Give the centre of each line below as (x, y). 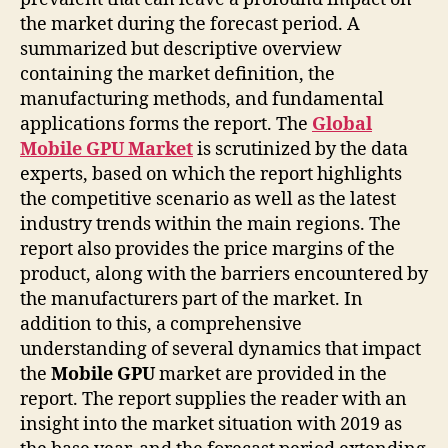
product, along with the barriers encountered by (224, 275)
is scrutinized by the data (300, 150)
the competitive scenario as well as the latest (208, 200)
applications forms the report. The (166, 125)
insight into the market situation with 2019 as (211, 425)
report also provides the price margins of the (207, 250)
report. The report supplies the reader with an (213, 400)
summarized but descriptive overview (181, 50)
